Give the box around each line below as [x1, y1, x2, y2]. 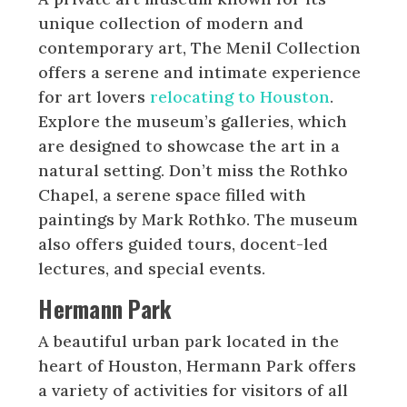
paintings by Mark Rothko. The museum [38, 208, 359, 230]
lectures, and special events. [38, 257, 266, 279]
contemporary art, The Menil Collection [38, 36, 362, 58]
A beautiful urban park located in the [38, 330, 340, 352]
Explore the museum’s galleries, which [38, 110, 348, 132]
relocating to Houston [150, 85, 331, 107]
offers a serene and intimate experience [38, 61, 362, 83]
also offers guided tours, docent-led [38, 233, 329, 254]
